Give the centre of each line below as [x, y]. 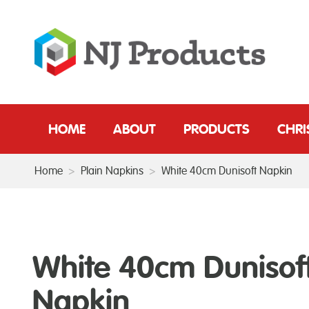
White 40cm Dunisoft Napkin [227, 171]
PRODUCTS [217, 129]
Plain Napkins [112, 171]
